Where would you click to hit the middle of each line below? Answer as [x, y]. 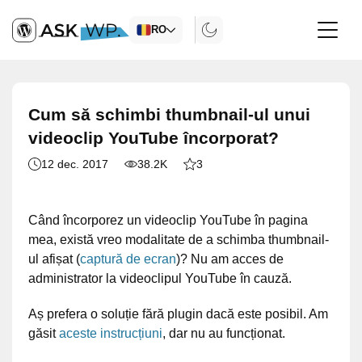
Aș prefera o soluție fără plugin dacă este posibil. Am [178, 314]
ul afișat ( [54, 259]
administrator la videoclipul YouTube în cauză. [160, 278]
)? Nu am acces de [230, 259]
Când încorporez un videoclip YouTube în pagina [168, 220]
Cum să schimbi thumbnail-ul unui [169, 114]
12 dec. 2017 [75, 164]
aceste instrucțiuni [111, 333]
